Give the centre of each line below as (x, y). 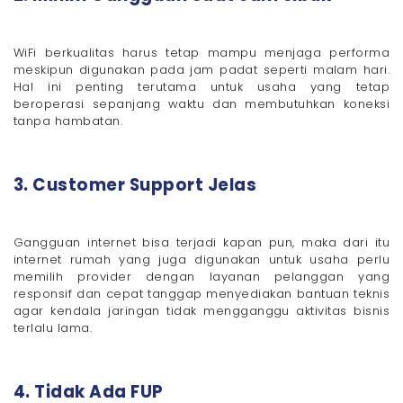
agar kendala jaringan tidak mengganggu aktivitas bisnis (201, 310)
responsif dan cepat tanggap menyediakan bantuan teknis (201, 293)
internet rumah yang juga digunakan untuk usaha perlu (201, 259)
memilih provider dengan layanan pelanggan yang (201, 276)
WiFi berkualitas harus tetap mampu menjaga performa (201, 52)
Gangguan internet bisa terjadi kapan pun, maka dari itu (201, 242)
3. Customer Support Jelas (135, 184)
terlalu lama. (53, 327)
